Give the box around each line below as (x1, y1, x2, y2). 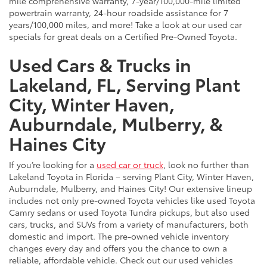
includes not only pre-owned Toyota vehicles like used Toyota (9, 194, 255, 206)
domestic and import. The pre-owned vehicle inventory (9, 229, 229, 242)
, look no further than (163, 158, 249, 170)
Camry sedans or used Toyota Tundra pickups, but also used (9, 206, 250, 218)
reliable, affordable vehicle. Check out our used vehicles (9, 253, 233, 266)
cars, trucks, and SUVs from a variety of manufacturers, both (9, 218, 249, 230)
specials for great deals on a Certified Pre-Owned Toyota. (9, 30, 237, 42)
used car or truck (97, 158, 163, 170)
